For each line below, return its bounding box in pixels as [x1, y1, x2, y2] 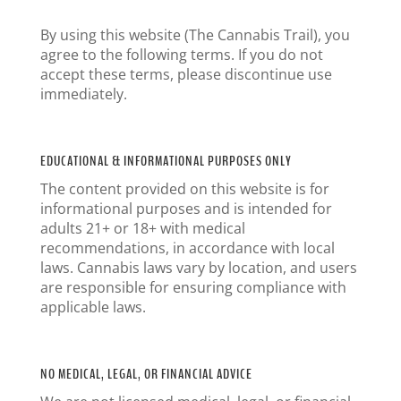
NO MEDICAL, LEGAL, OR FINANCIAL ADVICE [39, 364, 252, 384]
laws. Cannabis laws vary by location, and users [39, 258, 357, 277]
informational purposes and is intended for [39, 199, 332, 218]
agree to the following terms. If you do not [39, 45, 323, 64]
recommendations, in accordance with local [39, 238, 335, 258]
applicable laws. [39, 297, 146, 317]
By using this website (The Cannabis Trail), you [39, 25, 350, 45]
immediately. [39, 84, 127, 104]
